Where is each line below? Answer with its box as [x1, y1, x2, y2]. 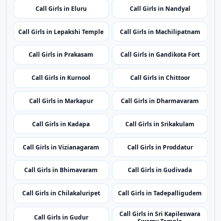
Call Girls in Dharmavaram [121, 149, 199, 158]
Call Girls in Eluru [35, 56, 87, 65]
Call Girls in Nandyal [129, 56, 190, 65]
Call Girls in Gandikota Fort [120, 103, 200, 111]
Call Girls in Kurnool [32, 126, 91, 135]
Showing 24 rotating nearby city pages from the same [13, 24, 191, 34]
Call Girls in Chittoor [130, 126, 190, 135]
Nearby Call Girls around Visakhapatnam [13, 10, 175, 21]
